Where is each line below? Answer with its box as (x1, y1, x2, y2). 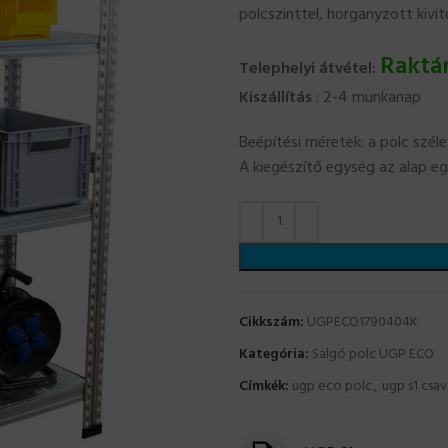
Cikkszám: (239, 310, 307, 334)
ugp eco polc (292, 374, 372, 398)
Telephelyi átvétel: (239, 55, 376, 82)
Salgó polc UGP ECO (312, 342, 434, 366)
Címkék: (239, 374, 289, 398)
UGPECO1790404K (307, 310, 418, 334)
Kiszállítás (239, 84, 312, 111)
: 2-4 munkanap (312, 84, 421, 111)
